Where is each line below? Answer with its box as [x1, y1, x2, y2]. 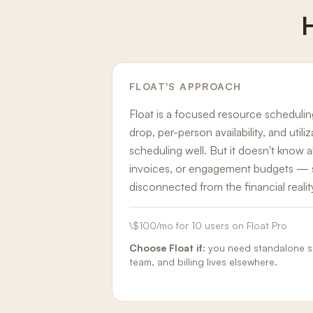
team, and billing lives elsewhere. [129, 256, 277, 268]
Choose [129, 242, 169, 254]
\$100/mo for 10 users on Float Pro [129, 219, 287, 231]
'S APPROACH [166, 80, 242, 92]
